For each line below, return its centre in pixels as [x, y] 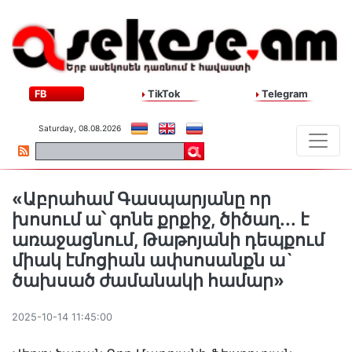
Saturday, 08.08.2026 [80, 128]
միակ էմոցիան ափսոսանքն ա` [153, 260]
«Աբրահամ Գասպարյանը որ [141, 199]
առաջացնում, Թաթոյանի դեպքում [168, 240]
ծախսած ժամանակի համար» [148, 281]
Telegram [283, 94]
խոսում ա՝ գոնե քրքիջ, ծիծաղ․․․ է [160, 220]
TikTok [163, 94]
